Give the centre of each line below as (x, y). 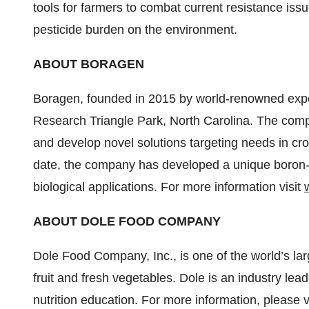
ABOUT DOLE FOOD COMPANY (127, 221)
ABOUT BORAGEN (89, 64)
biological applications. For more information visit (169, 187)
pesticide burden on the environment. (135, 30)
